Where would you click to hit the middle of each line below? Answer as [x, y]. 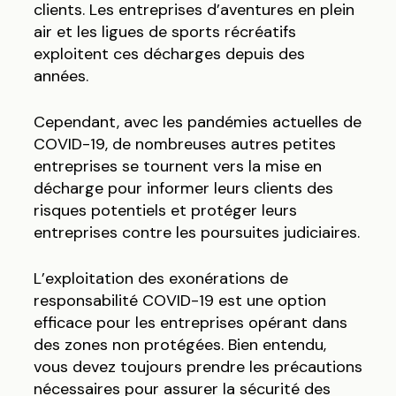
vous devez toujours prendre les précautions [198, 367]
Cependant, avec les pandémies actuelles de [197, 122]
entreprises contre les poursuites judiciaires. [196, 233]
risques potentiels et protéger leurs [165, 211]
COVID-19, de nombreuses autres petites [184, 145]
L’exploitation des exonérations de [160, 279]
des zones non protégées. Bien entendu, [179, 345]
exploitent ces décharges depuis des [169, 54]
